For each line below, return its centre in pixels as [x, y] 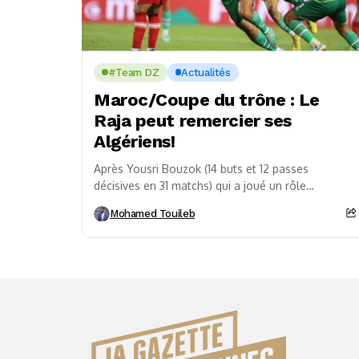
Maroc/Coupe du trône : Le [207, 99]
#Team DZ [133, 72]
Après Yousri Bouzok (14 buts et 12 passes [201, 168]
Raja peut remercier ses [193, 120]
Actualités [206, 72]
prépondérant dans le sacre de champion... [205, 202]
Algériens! [135, 141]
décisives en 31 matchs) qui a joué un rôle [200, 185]
